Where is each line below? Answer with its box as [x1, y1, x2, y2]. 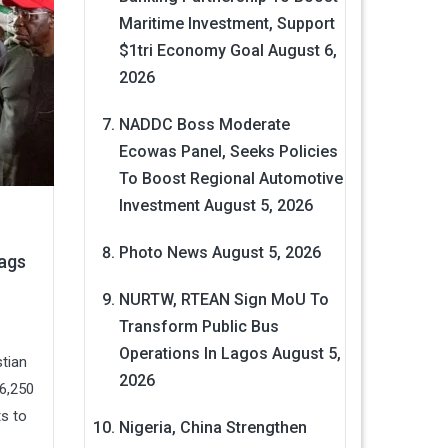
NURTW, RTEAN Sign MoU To [118, 290, 329, 310]
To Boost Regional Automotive [118, 169, 343, 189]
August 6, [267, 41, 337, 61]
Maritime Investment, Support [118, 14, 335, 34]
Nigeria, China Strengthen [118, 418, 307, 438]
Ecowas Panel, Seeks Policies [118, 142, 338, 162]
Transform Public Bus [118, 317, 279, 337]
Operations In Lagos [118, 344, 268, 364]
